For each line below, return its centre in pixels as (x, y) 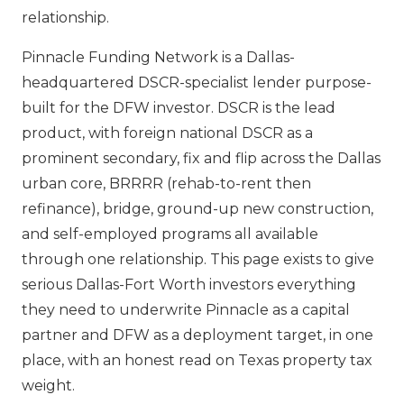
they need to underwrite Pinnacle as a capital (186, 310)
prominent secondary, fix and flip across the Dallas (201, 158)
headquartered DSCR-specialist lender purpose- (197, 83)
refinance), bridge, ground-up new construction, (197, 209)
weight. (48, 386)
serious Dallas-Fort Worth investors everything (189, 285)
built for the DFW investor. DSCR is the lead (179, 108)
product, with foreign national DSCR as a (167, 133)
